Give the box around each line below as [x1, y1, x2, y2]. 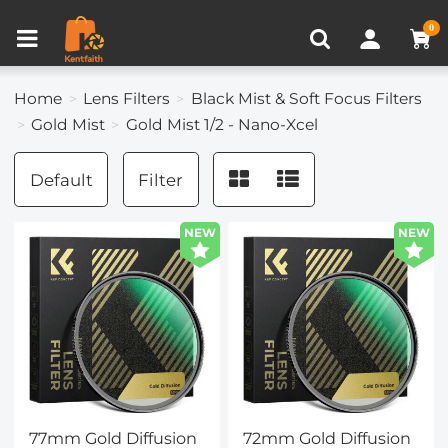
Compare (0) [203, 3, 308, 23]
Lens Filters [83, 89, 171, 108]
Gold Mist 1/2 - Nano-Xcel [125, 115, 318, 134]
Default [29, 169, 93, 190]
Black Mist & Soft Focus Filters [190, 89, 422, 108]
